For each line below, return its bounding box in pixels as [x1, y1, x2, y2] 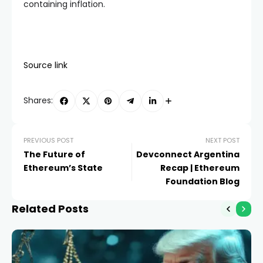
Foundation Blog [166, 175, 240, 187]
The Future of [23, 148, 85, 160]
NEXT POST [205, 135, 240, 145]
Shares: [23, 95, 53, 107]
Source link [23, 59, 68, 71]
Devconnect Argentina [136, 148, 240, 160]
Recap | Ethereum [160, 161, 240, 174]
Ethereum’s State [23, 161, 103, 174]
